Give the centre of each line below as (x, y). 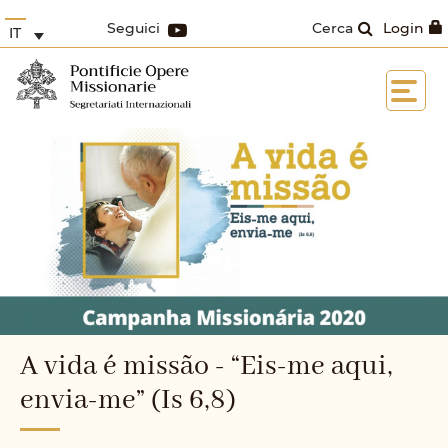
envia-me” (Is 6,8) (128, 400)
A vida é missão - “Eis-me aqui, (206, 366)
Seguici (133, 27)
